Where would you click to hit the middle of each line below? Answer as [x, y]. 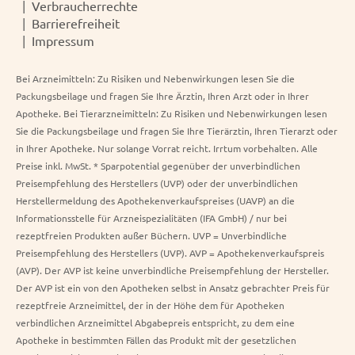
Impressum [63, 40]
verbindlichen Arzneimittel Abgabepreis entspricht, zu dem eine [155, 323]
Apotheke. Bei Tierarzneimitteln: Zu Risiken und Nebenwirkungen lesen [172, 113]
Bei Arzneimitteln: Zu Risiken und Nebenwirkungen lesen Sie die [155, 78]
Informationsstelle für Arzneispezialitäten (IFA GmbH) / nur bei [151, 218]
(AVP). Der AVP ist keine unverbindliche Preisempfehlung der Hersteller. [172, 270]
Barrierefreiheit [76, 23]
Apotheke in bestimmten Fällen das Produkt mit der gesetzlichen [156, 340]
